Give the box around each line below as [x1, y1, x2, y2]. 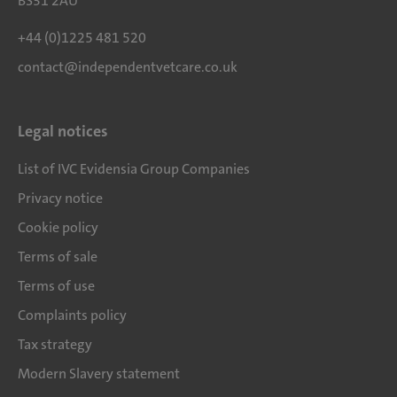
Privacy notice [18, 189, 103, 207]
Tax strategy [18, 335, 92, 354]
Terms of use [18, 276, 95, 295]
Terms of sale [18, 247, 97, 266]
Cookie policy [18, 218, 98, 237]
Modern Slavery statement [18, 364, 180, 383]
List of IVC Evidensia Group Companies [18, 160, 250, 178]
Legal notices [18, 121, 108, 142]
